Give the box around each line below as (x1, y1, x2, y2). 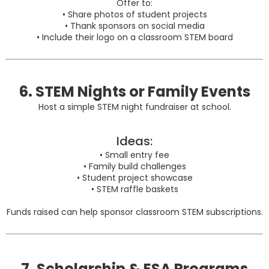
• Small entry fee (100, 149, 169, 162)
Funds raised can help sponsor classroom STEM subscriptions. (6, 206, 263, 219)
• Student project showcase (76, 172, 193, 184)
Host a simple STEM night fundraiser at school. (38, 101, 231, 113)
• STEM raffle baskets (91, 183, 178, 196)
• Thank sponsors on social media (64, 20, 205, 32)
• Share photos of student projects (62, 8, 207, 21)
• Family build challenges (83, 160, 186, 173)
